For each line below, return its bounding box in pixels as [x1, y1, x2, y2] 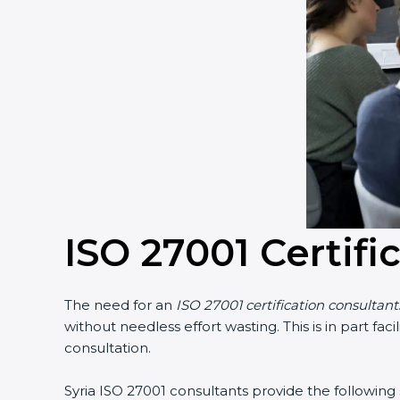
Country [264, 30, 323, 48]
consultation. [57, 339, 145, 356]
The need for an [57, 296, 170, 313]
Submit [279, 119, 326, 136]
